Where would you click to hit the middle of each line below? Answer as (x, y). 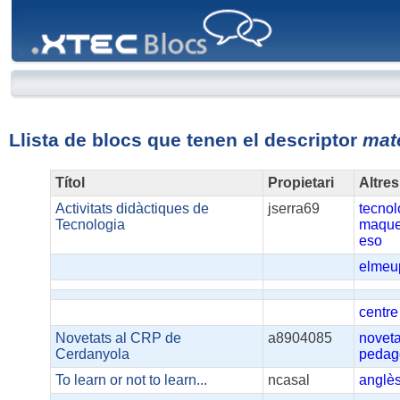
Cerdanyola (93, 354)
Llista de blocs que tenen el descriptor (185, 140)
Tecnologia (91, 225)
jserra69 (294, 209)
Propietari (301, 183)
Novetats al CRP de (119, 338)
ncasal (289, 380)
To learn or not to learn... (132, 380)
